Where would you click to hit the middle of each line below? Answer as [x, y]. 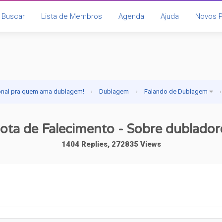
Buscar [13, 16]
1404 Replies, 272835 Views [111, 144]
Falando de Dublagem [176, 91]
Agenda [131, 16]
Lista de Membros [71, 16]
